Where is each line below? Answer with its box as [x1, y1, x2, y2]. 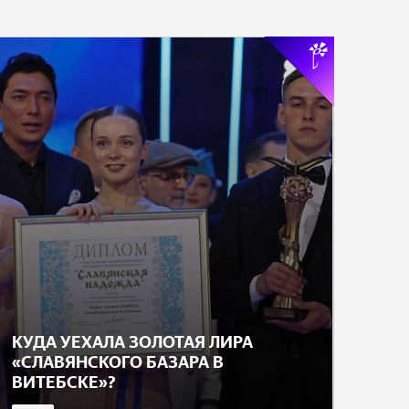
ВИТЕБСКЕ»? [12, 372, 115, 393]
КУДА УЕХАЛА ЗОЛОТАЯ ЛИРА [12, 331, 253, 352]
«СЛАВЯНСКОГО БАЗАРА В [12, 351, 224, 372]
